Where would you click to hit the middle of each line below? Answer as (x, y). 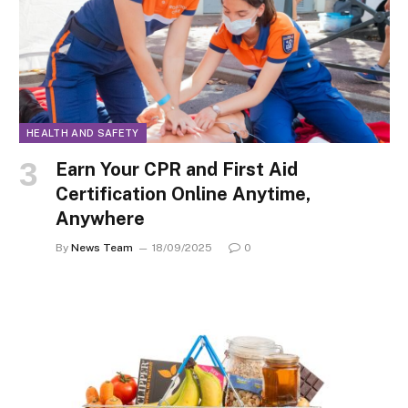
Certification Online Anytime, (183, 194)
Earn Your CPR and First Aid (177, 170)
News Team (102, 248)
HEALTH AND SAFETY (83, 133)
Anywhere (100, 219)
